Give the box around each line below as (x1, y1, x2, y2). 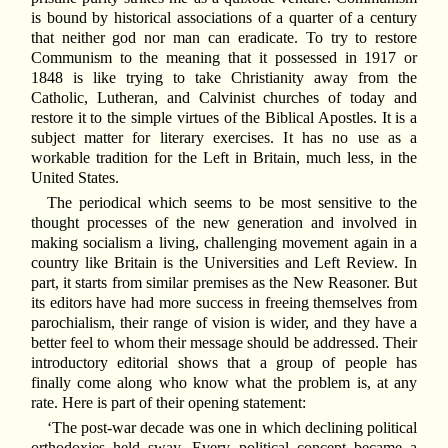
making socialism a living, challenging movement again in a (30, 234, 418, 252)
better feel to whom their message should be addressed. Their (30, 334, 418, 352)
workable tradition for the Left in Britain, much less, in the (30, 148, 418, 166)
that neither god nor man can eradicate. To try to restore (30, 28, 418, 46)
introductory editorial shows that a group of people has (30, 354, 418, 372)
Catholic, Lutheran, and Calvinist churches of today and (30, 88, 418, 106)
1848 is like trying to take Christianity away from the (30, 68, 418, 86)
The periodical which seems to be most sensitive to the (46, 194, 418, 212)
